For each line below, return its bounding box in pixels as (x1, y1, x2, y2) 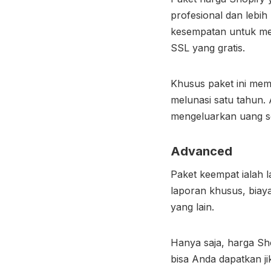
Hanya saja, (171, 236, 227, 249)
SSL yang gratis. (171, 41, 245, 54)
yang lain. (171, 200, 214, 213)
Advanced (171, 143, 232, 158)
